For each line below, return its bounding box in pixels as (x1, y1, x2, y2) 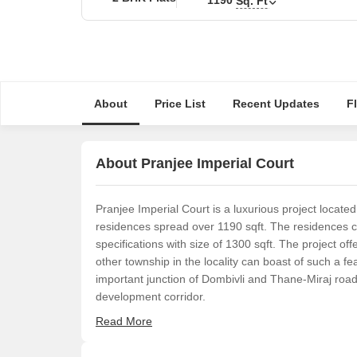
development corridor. (96, 290, 206, 303)
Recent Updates (232, 97, 320, 110)
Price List (154, 97, 206, 110)
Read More (96, 315, 152, 328)
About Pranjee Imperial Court (96, 155, 294, 171)
